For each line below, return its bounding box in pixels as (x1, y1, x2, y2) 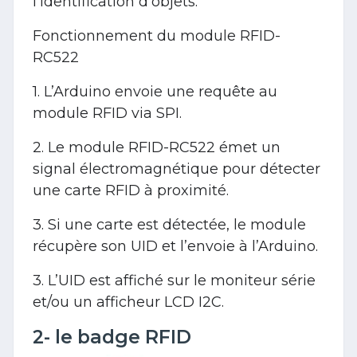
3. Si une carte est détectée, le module (33, 215, 306, 233)
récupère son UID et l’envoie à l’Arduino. (33, 237, 318, 255)
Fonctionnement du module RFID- (33, 26, 280, 45)
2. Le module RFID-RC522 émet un (33, 138, 280, 156)
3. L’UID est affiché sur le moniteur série (33, 271, 316, 289)
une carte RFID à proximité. (33, 181, 229, 199)
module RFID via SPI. (33, 104, 182, 122)
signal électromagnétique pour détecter (33, 159, 320, 178)
